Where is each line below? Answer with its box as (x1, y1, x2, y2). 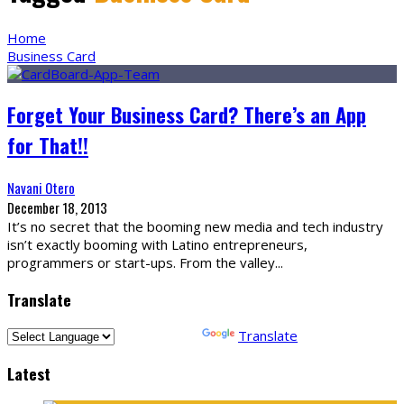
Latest (7, 361, 50, 385)
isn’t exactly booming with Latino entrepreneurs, (7, 235, 308, 254)
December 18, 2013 (7, 197, 107, 218)
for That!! (7, 130, 88, 161)
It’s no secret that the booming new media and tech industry (7, 217, 383, 236)
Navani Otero (7, 178, 75, 198)
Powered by (115, 326, 202, 345)
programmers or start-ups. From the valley (7, 253, 275, 272)
